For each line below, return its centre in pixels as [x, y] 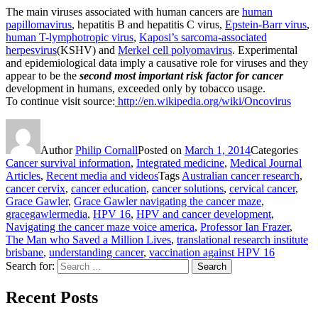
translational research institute [242, 239]
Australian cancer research [241, 175]
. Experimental [265, 50]
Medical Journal [266, 163]
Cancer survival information [68, 163]
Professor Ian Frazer [245, 226]
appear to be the [43, 75]
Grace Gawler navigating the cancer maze [168, 201]
